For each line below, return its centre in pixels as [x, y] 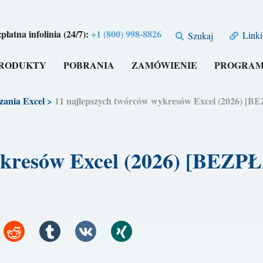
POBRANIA [89, 65]
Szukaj [200, 35]
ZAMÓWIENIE [165, 65]
